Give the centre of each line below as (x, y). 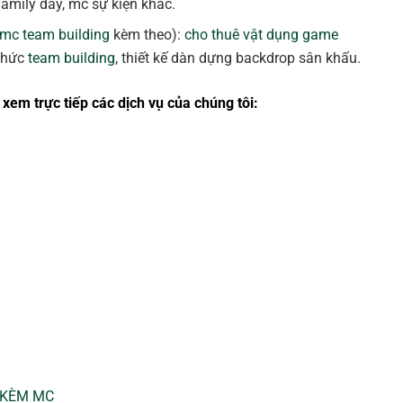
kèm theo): (148, 35)
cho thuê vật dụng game (262, 35)
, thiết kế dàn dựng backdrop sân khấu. (238, 58)
